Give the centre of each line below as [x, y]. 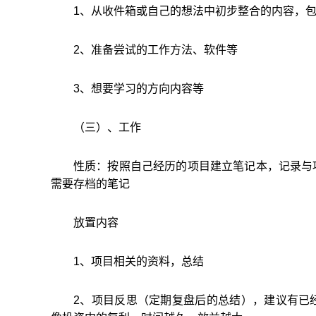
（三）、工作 [107, 127]
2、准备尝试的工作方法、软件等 [156, 50]
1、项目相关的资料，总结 [139, 261]
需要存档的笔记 [90, 184]
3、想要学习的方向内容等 [139, 89]
